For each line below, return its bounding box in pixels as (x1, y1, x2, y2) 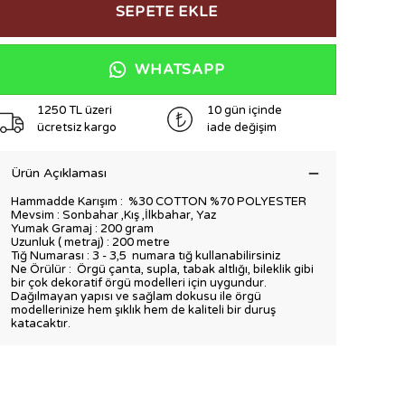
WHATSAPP (135, 61, 225, 79)
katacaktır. (11, 316, 71, 331)
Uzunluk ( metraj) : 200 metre (11, 235, 170, 250)
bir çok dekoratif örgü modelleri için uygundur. (11, 276, 267, 290)
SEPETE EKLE (115, 3, 218, 21)
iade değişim (207, 120, 277, 135)
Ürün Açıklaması (11, 165, 107, 181)
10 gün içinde (207, 103, 282, 118)
